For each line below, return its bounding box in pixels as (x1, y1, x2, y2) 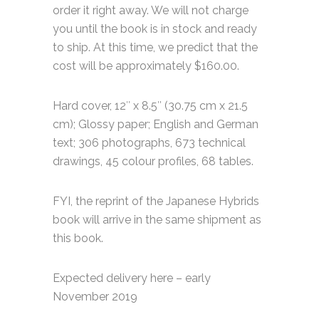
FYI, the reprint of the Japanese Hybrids (53, 194, 259, 208)
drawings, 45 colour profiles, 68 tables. (53, 155, 253, 168)
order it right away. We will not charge (53, 4, 249, 17)
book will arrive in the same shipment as (53, 213, 261, 226)
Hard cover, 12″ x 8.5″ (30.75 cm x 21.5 (53, 99, 248, 113)
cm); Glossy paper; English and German (53, 117, 258, 131)
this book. (53, 231, 103, 245)
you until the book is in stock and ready (53, 22, 257, 36)
